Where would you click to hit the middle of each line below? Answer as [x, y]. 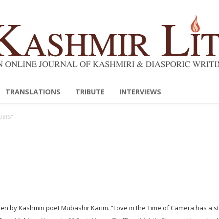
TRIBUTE [90, 92]
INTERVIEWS [140, 92]
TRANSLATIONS [33, 92]
